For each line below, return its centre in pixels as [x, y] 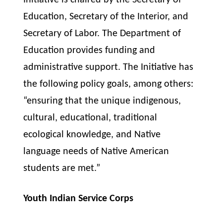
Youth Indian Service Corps [79, 198]
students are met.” [62, 169]
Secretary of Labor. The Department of [102, 34]
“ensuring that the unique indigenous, [102, 101]
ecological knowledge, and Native [92, 135]
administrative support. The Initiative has [109, 68]
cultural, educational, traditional [90, 118]
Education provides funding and [89, 51]
